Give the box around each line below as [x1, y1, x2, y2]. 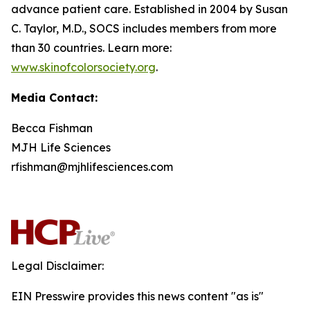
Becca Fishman [11, 121, 93, 135]
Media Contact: [11, 91, 98, 104]
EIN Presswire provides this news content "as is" [11, 289, 264, 303]
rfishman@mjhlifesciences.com [11, 160, 173, 174]
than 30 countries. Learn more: [11, 41, 172, 55]
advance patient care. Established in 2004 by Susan [11, 2, 288, 16]
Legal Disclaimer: [11, 259, 104, 273]
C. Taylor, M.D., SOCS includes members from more [11, 21, 277, 35]
